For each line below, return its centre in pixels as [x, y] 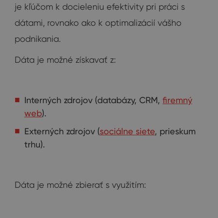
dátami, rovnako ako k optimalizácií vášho [98, 22]
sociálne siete [127, 131]
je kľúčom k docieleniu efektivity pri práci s [100, 6]
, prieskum [175, 131]
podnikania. [38, 38]
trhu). [35, 144]
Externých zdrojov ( [62, 131]
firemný [177, 100]
